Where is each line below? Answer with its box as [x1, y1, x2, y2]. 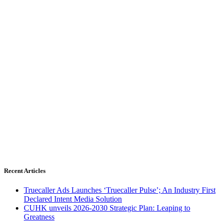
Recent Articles [4, 166, 46, 174]
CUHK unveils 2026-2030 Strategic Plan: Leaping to [24, 204, 190, 213]
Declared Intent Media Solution [24, 195, 122, 204]
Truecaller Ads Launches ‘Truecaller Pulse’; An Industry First [24, 186, 216, 195]
